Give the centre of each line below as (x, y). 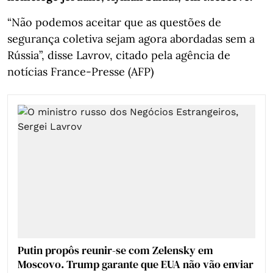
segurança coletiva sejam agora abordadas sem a (131, 38)
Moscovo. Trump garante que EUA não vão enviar (136, 264)
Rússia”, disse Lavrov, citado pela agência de (119, 55)
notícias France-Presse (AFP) (80, 71)
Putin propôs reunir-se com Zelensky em (115, 250)
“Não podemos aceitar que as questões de (114, 22)
